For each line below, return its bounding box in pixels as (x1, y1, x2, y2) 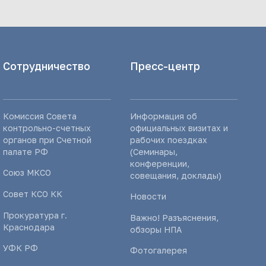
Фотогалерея (129, 245, 187, 255)
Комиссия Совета (3, 111, 77, 121)
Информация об (129, 111, 197, 121)
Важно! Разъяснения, (129, 213, 218, 223)
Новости (129, 191, 166, 201)
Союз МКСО (3, 167, 52, 178)
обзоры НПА (129, 224, 182, 235)
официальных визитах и (129, 123, 228, 133)
